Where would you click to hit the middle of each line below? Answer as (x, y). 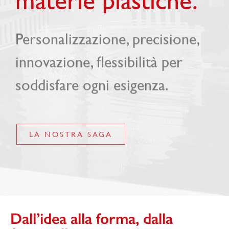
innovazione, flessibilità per (99, 63)
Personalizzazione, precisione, (107, 40)
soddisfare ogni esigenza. (92, 86)
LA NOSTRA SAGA (71, 134)
